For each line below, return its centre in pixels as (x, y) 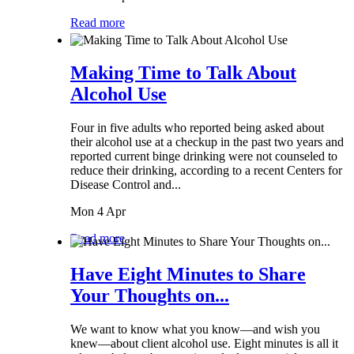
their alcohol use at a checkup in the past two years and (207, 142)
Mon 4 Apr (98, 212)
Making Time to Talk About (183, 73)
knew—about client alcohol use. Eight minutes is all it (204, 344)
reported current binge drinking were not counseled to (204, 156)
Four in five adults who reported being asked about (197, 128)
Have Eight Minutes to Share (188, 275)
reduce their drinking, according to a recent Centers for (206, 171)
